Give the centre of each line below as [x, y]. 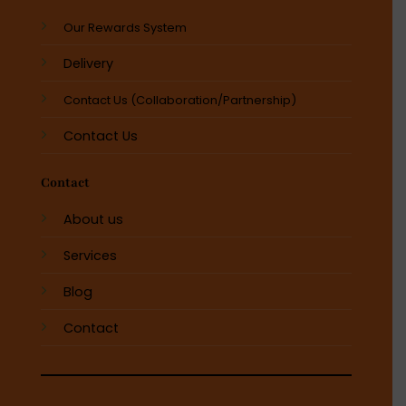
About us [93, 220]
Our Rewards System [125, 27]
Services [90, 256]
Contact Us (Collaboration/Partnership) [179, 100]
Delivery [88, 63]
